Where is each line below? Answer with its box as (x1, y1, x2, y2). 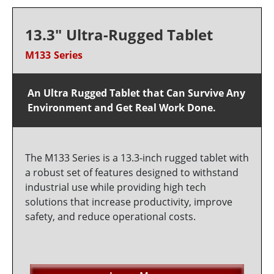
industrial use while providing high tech (25, 180, 206, 194)
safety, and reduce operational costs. (25, 210, 196, 224)
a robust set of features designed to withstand (25, 166, 239, 180)
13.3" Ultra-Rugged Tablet (25, 24, 213, 45)
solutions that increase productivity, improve (25, 195, 232, 209)
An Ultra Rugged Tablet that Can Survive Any (28, 86, 245, 100)
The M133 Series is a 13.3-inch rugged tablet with (25, 151, 249, 165)
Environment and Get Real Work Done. (28, 101, 216, 115)
